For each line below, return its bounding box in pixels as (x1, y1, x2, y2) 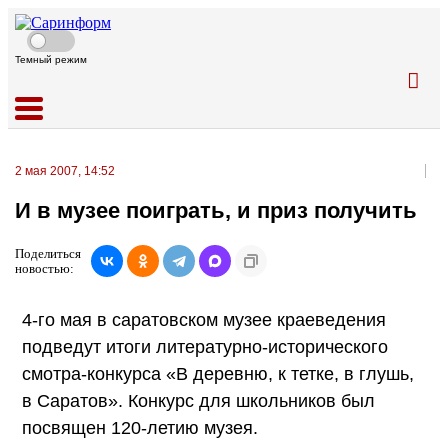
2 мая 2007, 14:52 (15, 164, 115, 178)
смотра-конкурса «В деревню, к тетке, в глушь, (22, 363, 414, 384)
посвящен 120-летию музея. (22, 417, 258, 438)
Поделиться (15, 245, 81, 261)
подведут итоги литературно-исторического (22, 336, 388, 357)
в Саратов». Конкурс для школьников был (22, 390, 375, 411)
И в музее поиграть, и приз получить (15, 198, 417, 224)
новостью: (15, 260, 74, 276)
